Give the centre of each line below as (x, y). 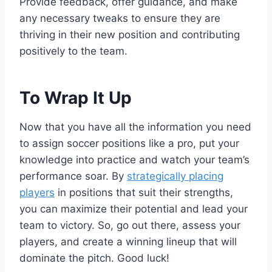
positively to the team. (73, 51)
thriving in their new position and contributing (130, 35)
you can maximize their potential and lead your (134, 209)
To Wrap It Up (76, 98)
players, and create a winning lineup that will (128, 242)
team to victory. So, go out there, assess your (130, 226)
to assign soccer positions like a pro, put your (129, 144)
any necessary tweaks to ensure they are (120, 19)
